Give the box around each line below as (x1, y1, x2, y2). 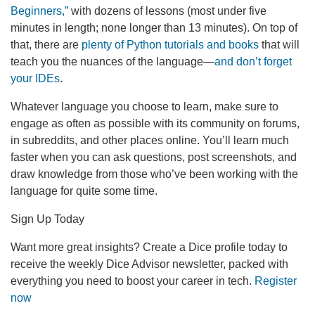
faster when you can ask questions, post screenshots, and (11, 150, 297, 163)
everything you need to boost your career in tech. (11, 274, 255, 287)
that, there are (11, 38, 82, 51)
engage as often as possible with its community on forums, (11, 117, 300, 129)
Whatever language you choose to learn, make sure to (11, 100, 278, 112)
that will (259, 38, 300, 51)
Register (255, 274, 297, 287)
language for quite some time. (11, 184, 160, 197)
